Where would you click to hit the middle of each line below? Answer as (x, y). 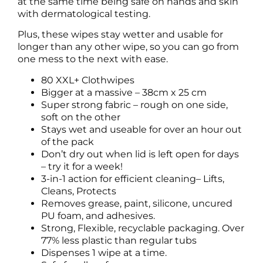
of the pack (68, 141)
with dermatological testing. (84, 14)
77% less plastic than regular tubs (119, 240)
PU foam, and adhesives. (98, 215)
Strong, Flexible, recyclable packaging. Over (143, 228)
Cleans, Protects (79, 191)
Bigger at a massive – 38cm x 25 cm (124, 92)
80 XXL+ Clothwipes (88, 80)
